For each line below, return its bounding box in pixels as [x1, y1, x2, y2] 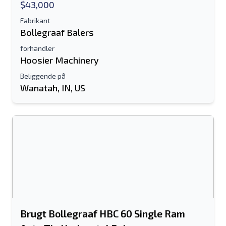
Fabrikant [20, 16, 50, 25]
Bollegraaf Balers [20, 27, 94, 38]
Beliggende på [20, 72, 66, 80]
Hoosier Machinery [20, 54, 99, 66]
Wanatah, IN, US [20, 82, 85, 93]
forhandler [20, 44, 54, 52]
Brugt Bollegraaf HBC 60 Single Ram [20, 207, 185, 219]
